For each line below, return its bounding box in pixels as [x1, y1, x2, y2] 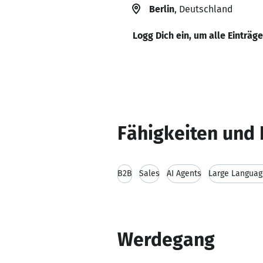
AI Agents [167, 168, 201, 178]
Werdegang [117, 228, 215, 251]
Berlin [149, 4, 174, 15]
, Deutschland [174, 4, 232, 15]
